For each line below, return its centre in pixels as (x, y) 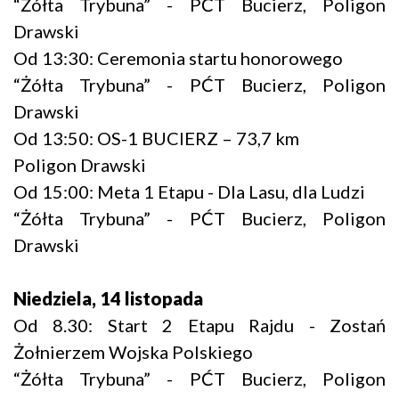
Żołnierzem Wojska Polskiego (133, 352)
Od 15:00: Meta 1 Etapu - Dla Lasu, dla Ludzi (189, 192)
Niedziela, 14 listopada (108, 299)
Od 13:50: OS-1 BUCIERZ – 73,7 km (156, 138)
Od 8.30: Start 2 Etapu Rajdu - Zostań (199, 326)
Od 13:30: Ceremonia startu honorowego (178, 58)
